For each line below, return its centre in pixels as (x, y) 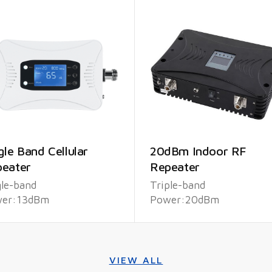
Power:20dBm (185, 199)
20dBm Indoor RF (198, 151)
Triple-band (178, 185)
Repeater (175, 167)
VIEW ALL (136, 260)
